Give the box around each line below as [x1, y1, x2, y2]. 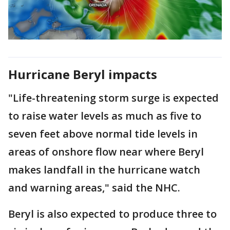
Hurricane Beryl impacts [8, 65, 157, 83]
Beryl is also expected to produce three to [8, 206, 217, 221]
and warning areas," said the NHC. [8, 180, 180, 195]
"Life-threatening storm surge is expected [8, 90, 219, 105]
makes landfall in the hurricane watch [8, 162, 200, 177]
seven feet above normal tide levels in [8, 126, 198, 141]
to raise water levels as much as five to [8, 108, 201, 123]
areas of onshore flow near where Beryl [8, 144, 204, 159]
